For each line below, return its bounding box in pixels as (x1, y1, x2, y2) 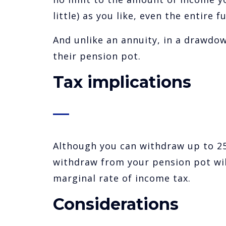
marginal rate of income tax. (52, 172, 191, 185)
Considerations (52, 194, 179, 214)
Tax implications (52, 72, 191, 92)
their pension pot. (52, 50, 141, 63)
